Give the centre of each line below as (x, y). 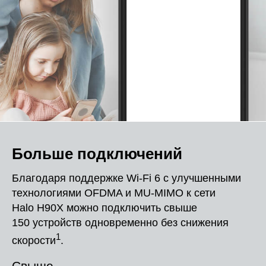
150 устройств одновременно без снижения (120, 222)
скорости (34, 240)
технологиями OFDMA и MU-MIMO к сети (114, 193)
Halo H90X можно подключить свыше (104, 208)
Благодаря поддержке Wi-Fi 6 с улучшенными (126, 178)
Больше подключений (97, 153)
